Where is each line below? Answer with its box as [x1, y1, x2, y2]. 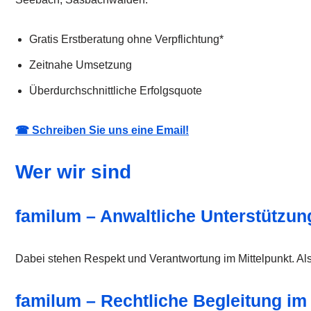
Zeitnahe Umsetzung [29, 59, 132, 72]
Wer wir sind [15, 161, 131, 183]
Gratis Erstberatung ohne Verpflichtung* [29, 33, 224, 46]
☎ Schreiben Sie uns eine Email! [15, 124, 189, 137]
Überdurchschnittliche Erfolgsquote [29, 85, 202, 97]
